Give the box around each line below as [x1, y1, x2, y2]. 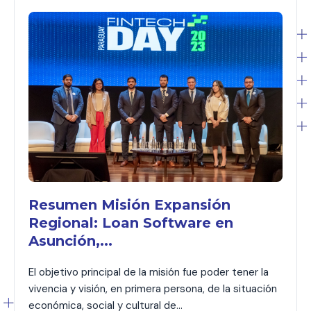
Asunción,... [28, 232, 112, 249]
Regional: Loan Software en [28, 214, 233, 231]
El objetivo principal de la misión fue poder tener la [28, 264, 269, 279]
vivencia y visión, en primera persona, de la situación [28, 281, 277, 296]
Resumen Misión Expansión [28, 196, 230, 213]
